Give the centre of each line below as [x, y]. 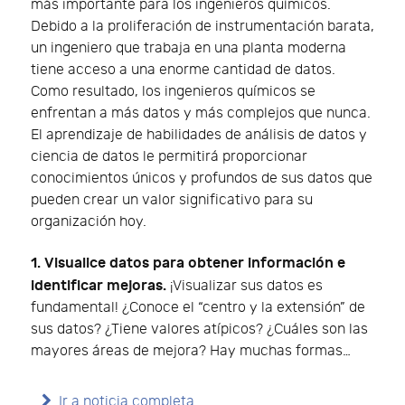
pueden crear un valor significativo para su [172, 200]
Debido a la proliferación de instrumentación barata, [202, 26]
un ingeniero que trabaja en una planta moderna [188, 48]
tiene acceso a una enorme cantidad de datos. [183, 70]
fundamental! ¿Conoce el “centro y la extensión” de [198, 307]
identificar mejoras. [99, 285]
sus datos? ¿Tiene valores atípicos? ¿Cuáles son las [199, 329]
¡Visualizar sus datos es [245, 286]
